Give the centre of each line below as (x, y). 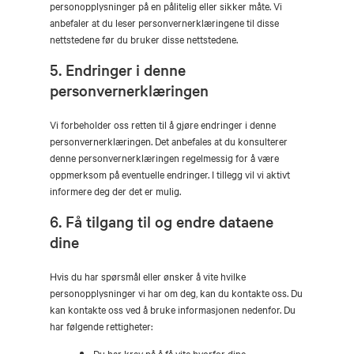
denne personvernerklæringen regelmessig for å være (164, 157)
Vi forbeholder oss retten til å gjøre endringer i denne (163, 124)
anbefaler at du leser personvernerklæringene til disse (164, 22)
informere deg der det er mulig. (115, 190)
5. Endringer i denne (118, 70)
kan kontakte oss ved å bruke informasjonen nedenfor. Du (173, 309)
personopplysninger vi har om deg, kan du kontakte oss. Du (176, 292)
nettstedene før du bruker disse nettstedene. (144, 39)
